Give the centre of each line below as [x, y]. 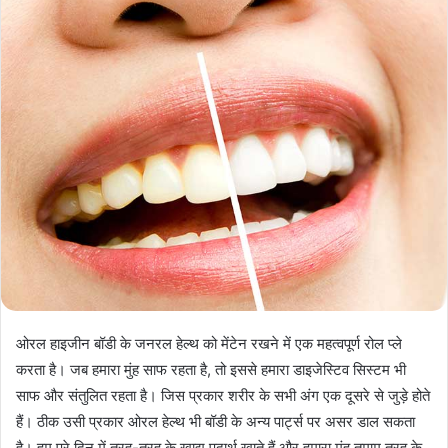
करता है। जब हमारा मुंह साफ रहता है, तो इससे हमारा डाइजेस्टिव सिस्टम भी [211, 369]
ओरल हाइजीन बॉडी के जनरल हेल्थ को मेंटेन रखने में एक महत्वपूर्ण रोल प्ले [209, 343]
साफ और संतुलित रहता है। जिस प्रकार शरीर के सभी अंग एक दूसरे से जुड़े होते [223, 395]
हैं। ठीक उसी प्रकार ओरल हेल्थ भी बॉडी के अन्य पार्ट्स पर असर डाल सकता [215, 421]
